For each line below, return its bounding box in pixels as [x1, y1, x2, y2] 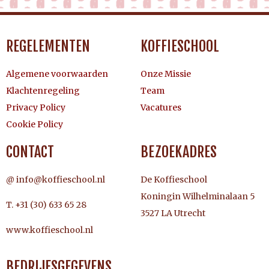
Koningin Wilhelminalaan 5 [141, 190, 255, 202]
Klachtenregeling [6, 85, 80, 96]
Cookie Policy [6, 118, 63, 130]
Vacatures [141, 101, 181, 113]
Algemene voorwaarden [6, 68, 108, 79]
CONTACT [6, 142, 54, 161]
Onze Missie [141, 68, 191, 79]
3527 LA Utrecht [141, 207, 205, 219]
